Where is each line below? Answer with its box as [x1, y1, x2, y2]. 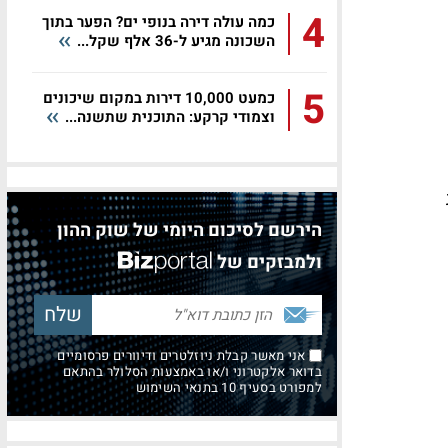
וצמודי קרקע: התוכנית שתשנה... [61, 106, 275, 128]
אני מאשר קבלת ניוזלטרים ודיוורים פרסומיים [57, 346, 309, 365]
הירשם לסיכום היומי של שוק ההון [57, 217, 322, 244]
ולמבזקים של [217, 249, 322, 276]
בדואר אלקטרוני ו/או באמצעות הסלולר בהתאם [63, 362, 322, 381]
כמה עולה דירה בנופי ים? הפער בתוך [42, 11, 275, 33]
